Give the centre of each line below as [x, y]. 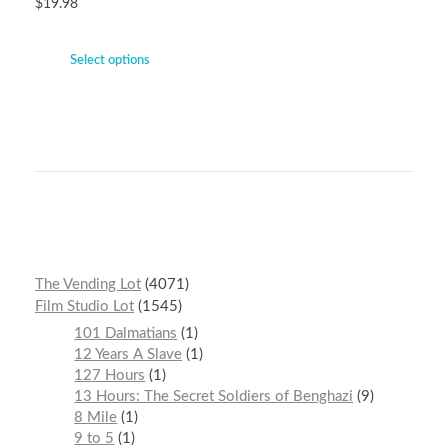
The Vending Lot [88, 285]
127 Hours [110, 375]
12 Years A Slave [128, 354]
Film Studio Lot [84, 307]
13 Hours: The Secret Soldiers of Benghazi [214, 396]
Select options [110, 61]
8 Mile [96, 417]
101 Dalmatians [126, 333]
